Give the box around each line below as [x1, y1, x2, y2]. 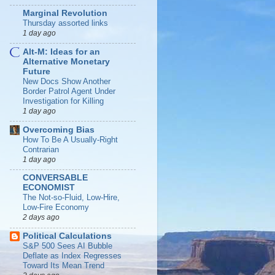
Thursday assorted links [23, 18, 108, 28]
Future [23, 66, 50, 76]
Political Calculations [23, 231, 112, 241]
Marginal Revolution [23, 9, 107, 18]
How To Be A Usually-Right [23, 134, 118, 144]
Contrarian [23, 144, 59, 154]
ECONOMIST [23, 183, 75, 193]
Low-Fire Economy [23, 203, 89, 212]
